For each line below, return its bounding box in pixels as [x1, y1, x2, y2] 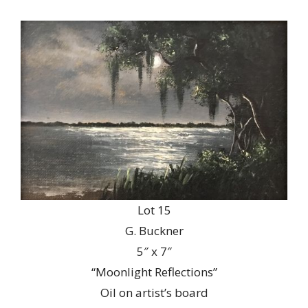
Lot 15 [137, 202, 171, 219]
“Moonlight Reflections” [91, 264, 217, 280]
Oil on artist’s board [100, 285, 208, 301]
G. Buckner [124, 223, 184, 239]
